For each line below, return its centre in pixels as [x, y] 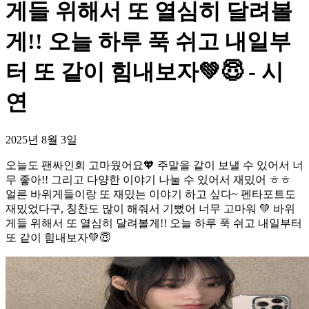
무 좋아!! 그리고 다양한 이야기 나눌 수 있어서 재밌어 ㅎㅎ [148, 179]
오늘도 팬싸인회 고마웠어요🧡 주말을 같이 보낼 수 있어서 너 [154, 165]
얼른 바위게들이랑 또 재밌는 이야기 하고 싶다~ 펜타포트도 [151, 194]
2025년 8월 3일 [41, 139]
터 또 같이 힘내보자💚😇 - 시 [144, 72]
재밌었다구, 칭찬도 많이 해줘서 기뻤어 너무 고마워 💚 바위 [150, 208]
